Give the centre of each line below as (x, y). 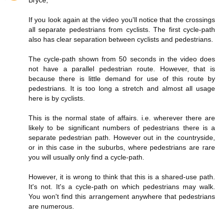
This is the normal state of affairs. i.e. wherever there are (122, 118)
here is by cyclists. (57, 98)
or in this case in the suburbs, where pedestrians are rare (122, 147)
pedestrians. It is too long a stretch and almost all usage (122, 88)
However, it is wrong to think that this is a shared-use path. (122, 177)
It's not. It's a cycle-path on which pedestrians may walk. (122, 186)
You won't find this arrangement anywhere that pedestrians (122, 196)
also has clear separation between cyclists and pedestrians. (121, 39)
